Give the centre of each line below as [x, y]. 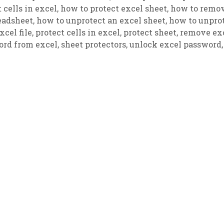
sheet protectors [93, 44]
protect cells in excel [78, 32]
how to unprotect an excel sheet [101, 20]
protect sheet [150, 32]
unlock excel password [175, 44]
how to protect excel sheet [114, 8]
